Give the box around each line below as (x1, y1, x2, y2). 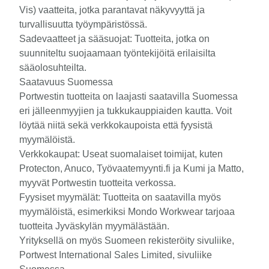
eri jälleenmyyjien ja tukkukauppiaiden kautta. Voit (19, 106, 232, 116)
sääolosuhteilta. (19, 62, 86, 73)
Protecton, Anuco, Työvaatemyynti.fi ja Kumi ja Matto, (19, 163, 244, 174)
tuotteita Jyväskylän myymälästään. (19, 221, 169, 232)
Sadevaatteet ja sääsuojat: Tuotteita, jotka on (19, 34, 210, 44)
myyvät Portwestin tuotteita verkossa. (19, 178, 176, 189)
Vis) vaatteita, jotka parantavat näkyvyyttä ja (19, 5, 205, 16)
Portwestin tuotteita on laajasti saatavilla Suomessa (19, 91, 238, 102)
